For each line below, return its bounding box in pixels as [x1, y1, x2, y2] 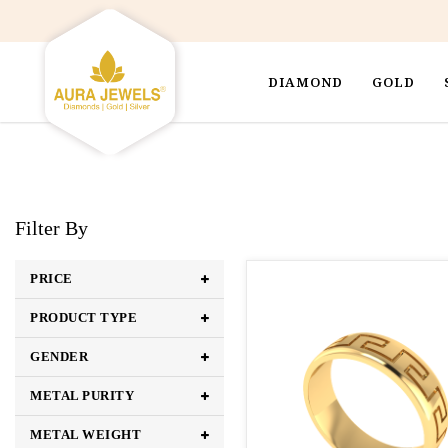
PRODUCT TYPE [30, 309, 137, 325]
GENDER [30, 348, 88, 364]
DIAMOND [268, 73, 344, 92]
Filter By [15, 216, 88, 239]
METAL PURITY [30, 387, 134, 403]
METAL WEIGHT [30, 426, 141, 442]
